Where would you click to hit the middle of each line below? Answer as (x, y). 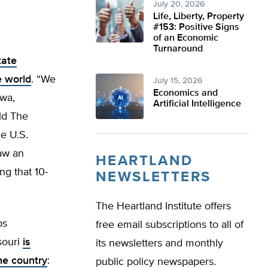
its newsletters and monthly (159, 243)
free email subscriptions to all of (170, 225)
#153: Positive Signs (196, 28)
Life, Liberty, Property (199, 17)
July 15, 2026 (178, 81)
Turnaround (178, 49)
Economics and (185, 93)
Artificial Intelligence (197, 104)
